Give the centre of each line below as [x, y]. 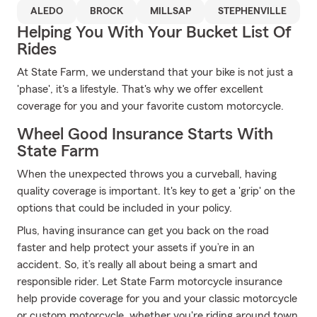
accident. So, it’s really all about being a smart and [137, 265]
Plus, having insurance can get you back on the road [143, 231]
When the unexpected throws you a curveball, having [147, 174]
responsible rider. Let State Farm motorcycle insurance [150, 282]
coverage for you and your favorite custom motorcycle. [150, 106]
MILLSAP [171, 11]
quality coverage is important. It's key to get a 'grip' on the [156, 191]
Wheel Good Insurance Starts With [145, 134]
